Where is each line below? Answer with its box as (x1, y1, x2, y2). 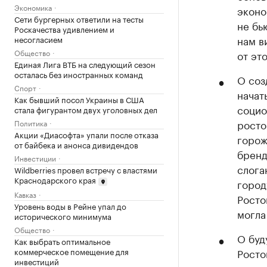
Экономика (14, 1, 52, 13)
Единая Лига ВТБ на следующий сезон (14, 58, 156, 70)
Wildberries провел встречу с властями (14, 163, 157, 175)
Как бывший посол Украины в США (14, 93, 144, 105)
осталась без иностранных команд (14, 68, 143, 80)
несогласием (14, 33, 63, 45)
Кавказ (14, 188, 36, 200)
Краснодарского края (14, 173, 96, 185)
